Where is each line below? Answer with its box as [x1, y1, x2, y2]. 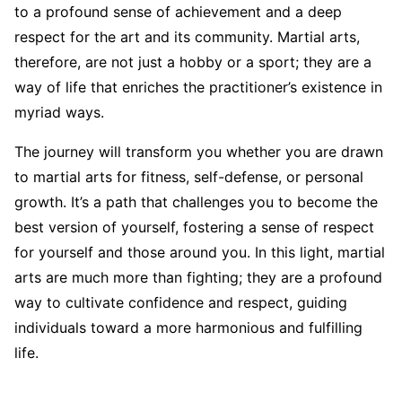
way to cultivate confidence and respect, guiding [14, 293, 347, 312]
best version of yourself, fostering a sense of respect [14, 218, 374, 237]
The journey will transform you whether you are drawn [14, 143, 383, 162]
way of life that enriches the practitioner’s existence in [14, 78, 382, 97]
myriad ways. [14, 103, 104, 122]
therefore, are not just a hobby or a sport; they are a [14, 53, 371, 72]
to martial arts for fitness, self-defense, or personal [14, 168, 363, 187]
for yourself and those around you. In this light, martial [14, 243, 385, 262]
